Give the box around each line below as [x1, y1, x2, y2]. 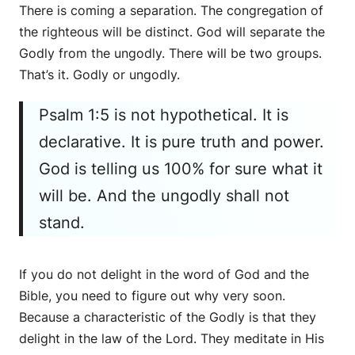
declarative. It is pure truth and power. [39, 132, 324, 152]
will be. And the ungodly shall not [39, 186, 289, 206]
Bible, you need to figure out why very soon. [19, 288, 285, 304]
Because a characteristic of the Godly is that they [19, 309, 316, 326]
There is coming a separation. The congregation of [19, 2, 323, 19]
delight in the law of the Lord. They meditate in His [19, 330, 324, 347]
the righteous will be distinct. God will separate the [19, 24, 325, 40]
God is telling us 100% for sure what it [39, 159, 323, 179]
